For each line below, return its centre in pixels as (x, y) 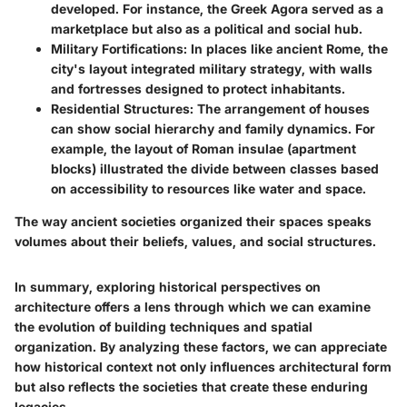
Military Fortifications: (119, 49)
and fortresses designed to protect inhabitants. (198, 89)
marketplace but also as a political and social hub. (207, 29)
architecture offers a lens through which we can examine (193, 307)
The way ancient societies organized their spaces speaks (193, 221)
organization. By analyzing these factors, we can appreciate (201, 347)
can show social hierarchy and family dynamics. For (213, 129)
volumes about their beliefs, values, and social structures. (195, 241)
